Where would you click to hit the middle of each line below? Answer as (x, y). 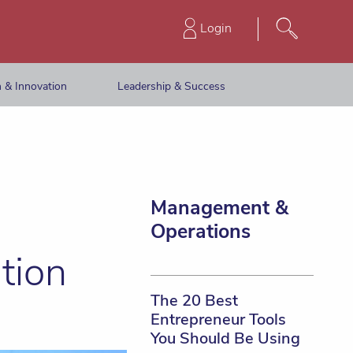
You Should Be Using (225, 338)
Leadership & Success (171, 86)
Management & (219, 208)
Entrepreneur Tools (218, 320)
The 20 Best (194, 301)
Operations (200, 232)
